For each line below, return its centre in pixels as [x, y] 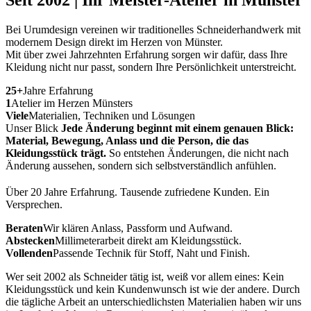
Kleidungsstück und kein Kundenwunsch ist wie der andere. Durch [153, 289]
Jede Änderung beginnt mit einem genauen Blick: [177, 128]
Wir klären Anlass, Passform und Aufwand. [138, 228]
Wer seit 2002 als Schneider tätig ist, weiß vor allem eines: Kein [145, 276]
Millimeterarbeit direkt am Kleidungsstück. [148, 240]
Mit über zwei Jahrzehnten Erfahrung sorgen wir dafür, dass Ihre [146, 54]
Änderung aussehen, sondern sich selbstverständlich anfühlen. [141, 165]
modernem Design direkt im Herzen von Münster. [114, 42]
